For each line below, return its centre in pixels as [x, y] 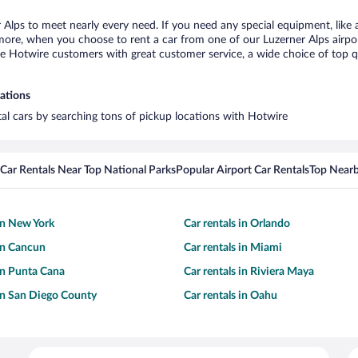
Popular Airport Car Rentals [243, 170]
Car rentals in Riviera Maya [249, 272]
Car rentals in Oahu [231, 296]
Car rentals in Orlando [237, 224]
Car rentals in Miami [233, 248]
